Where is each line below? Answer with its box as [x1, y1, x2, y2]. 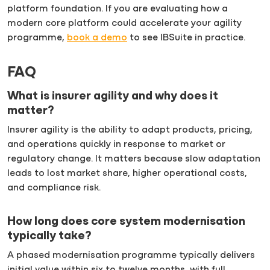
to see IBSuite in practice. [127, 33, 245, 43]
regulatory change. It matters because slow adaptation [7, 154, 260, 165]
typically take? [7, 230, 91, 243]
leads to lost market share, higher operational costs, [7, 169, 247, 179]
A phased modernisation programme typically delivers [7, 251, 255, 261]
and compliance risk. [7, 183, 101, 193]
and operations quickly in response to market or [7, 140, 225, 150]
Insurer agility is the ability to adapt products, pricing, [7, 125, 253, 136]
